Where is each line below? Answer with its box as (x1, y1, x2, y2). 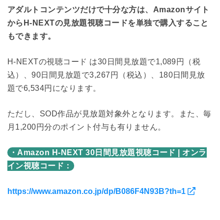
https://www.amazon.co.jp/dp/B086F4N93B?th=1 (7, 187, 188, 196)
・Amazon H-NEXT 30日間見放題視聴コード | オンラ (9, 148, 207, 157)
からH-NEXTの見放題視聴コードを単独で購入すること (7, 19, 209, 27)
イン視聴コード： (7, 162, 72, 170)
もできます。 (7, 32, 56, 41)
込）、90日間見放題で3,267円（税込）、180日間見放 (7, 71, 205, 80)
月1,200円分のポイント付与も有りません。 (7, 123, 166, 132)
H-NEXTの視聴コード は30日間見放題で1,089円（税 (7, 57, 201, 66)
